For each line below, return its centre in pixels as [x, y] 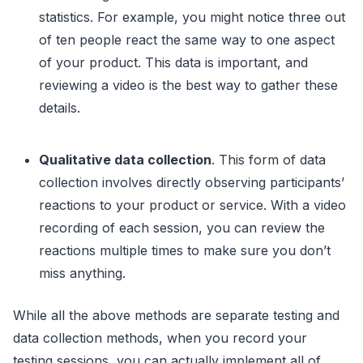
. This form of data [269, 160]
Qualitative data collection [125, 160]
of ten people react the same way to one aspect [187, 40]
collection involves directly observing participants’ [192, 182]
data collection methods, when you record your [160, 338]
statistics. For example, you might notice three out [192, 17]
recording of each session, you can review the [182, 228]
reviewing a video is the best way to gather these [188, 85]
